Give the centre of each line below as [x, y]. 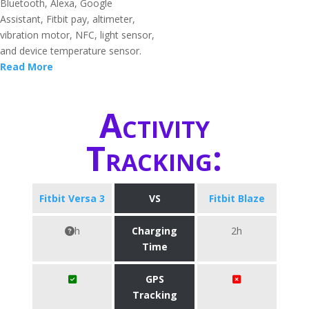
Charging [154, 231]
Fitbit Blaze [237, 198]
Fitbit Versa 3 [72, 198]
